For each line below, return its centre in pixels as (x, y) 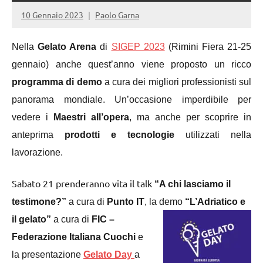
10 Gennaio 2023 (52, 14)
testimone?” (39, 202)
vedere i (33, 117)
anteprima (38, 135)
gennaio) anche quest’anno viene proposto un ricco (131, 65)
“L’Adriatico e (215, 202)
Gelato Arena (67, 47)
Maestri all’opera (91, 117)
